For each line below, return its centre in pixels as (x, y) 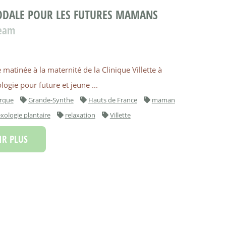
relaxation (80, 115)
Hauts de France (112, 100)
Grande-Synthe (51, 100)
